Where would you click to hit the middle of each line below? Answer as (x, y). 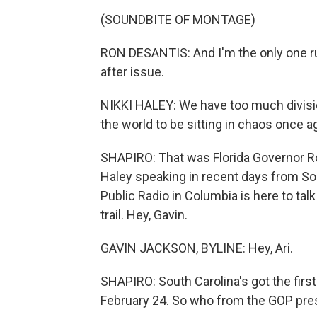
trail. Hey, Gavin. (144, 215)
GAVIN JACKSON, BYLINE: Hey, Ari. (197, 248)
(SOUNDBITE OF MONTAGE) (178, 19)
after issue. (132, 72)
